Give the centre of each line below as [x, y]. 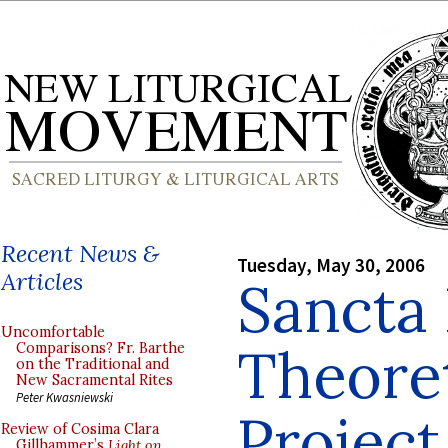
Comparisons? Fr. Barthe [100, 348]
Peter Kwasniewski [64, 397]
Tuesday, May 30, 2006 [331, 264]
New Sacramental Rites [94, 380]
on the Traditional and [93, 364]
